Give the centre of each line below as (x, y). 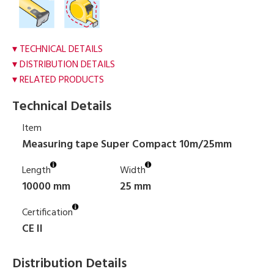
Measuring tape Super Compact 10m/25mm (127, 144)
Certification (47, 213)
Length (36, 170)
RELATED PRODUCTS (62, 80)
